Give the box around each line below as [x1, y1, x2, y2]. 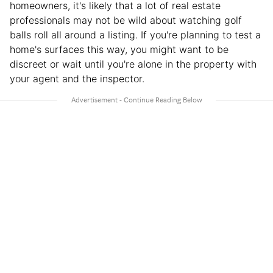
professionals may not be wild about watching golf [10, 13, 242, 26]
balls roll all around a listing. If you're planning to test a [10, 28, 261, 41]
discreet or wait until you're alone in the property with [10, 57, 257, 70]
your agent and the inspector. [10, 72, 147, 85]
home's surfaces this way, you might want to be [10, 43, 229, 55]
